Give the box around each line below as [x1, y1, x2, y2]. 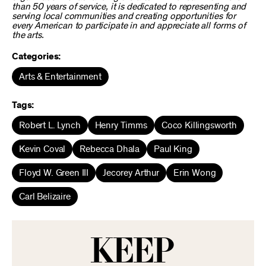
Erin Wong [173, 168, 216, 178]
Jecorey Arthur [103, 168, 159, 178]
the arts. [12, 30, 44, 40]
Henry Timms [94, 121, 147, 130]
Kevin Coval [19, 144, 66, 154]
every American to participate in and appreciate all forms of [12, 21, 246, 30]
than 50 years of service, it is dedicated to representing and [12, 2, 246, 11]
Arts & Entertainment [19, 72, 102, 81]
